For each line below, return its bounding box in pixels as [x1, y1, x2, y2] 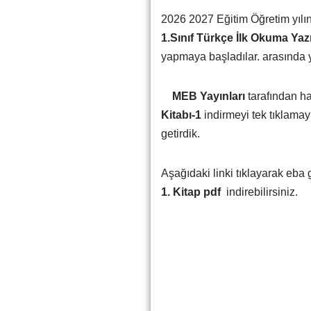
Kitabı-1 [160, 109, 204, 121]
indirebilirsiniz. [223, 186, 298, 198]
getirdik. [160, 128, 200, 140]
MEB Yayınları [160, 90, 245, 102]
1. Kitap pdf [160, 186, 224, 198]
